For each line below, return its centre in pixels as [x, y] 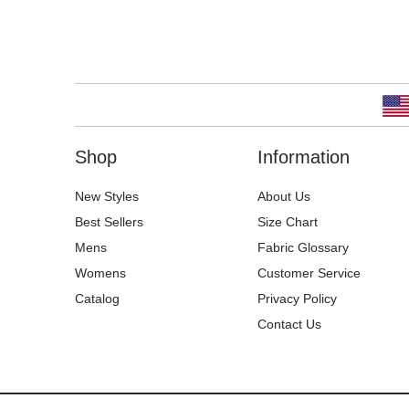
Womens [100, 273]
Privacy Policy [297, 299]
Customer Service [309, 273]
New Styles [107, 196]
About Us [284, 196]
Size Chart [288, 222]
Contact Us [289, 324]
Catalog [97, 299]
